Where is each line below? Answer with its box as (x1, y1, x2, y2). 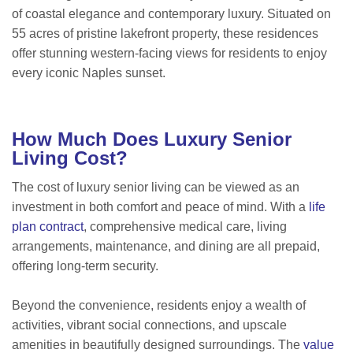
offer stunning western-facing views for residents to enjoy (12, 46, 327, 61)
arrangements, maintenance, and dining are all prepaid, (12, 240, 320, 254)
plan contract (12, 220, 84, 234)
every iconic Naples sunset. (12, 66, 165, 80)
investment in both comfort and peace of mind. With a (12, 200, 306, 214)
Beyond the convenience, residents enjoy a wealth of (12, 299, 306, 313)
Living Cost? (12, 147, 128, 169)
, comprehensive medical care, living (84, 220, 287, 234)
